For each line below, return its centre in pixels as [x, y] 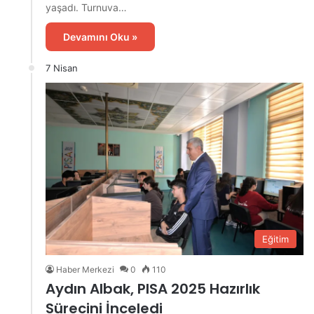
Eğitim [275, 239]
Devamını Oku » [100, 37]
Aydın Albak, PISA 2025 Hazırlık [153, 288]
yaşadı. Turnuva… [86, 8]
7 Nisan [62, 68]
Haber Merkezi [85, 269]
